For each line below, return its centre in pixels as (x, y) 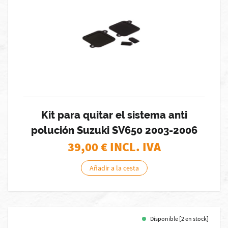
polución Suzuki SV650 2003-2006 (114, 130)
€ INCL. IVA (131, 147)
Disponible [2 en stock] (179, 219)
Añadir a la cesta (114, 168)
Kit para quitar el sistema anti (114, 115)
